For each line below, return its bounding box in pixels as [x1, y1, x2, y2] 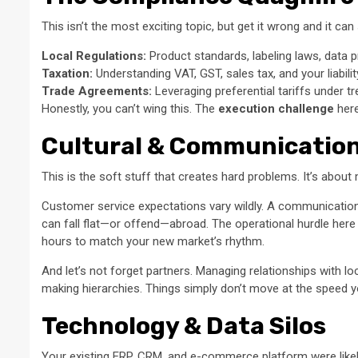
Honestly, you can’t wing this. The [42, 101, 218, 117]
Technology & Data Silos [42, 312, 326, 341]
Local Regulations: [42, 49, 146, 64]
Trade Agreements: [42, 84, 152, 99]
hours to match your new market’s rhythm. [42, 234, 265, 249]
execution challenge [218, 101, 334, 117]
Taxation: [42, 66, 93, 82]
